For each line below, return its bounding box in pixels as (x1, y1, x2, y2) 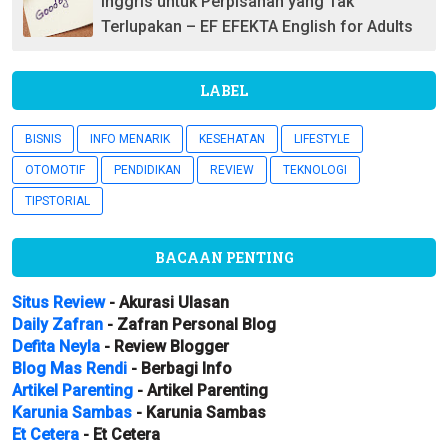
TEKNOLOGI (283, 163, 347, 177)
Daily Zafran (12, 315, 103, 334)
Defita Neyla (12, 337, 100, 356)
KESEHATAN (199, 132, 265, 146)
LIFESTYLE (294, 132, 350, 146)
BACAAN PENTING (154, 248, 294, 267)
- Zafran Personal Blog (103, 315, 276, 334)
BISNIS (25, 132, 61, 146)
